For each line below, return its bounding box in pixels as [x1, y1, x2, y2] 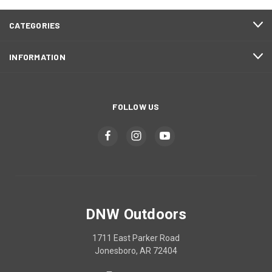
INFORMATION [9, 51, 66, 62]
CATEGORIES [9, 19, 61, 30]
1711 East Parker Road [92, 233, 180, 243]
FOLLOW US [112, 101, 160, 112]
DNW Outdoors [85, 205, 187, 223]
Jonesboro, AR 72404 [95, 245, 177, 256]
